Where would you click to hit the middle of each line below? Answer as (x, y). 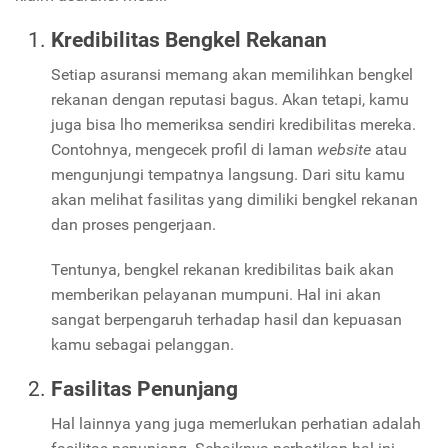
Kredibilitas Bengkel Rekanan (189, 39)
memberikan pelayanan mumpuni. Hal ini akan (216, 294)
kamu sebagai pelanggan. (142, 344)
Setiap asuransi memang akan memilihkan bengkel (232, 74)
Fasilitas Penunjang (144, 388)
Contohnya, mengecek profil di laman (184, 149)
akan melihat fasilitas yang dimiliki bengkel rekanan (234, 199)
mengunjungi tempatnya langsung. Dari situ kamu (228, 174)
